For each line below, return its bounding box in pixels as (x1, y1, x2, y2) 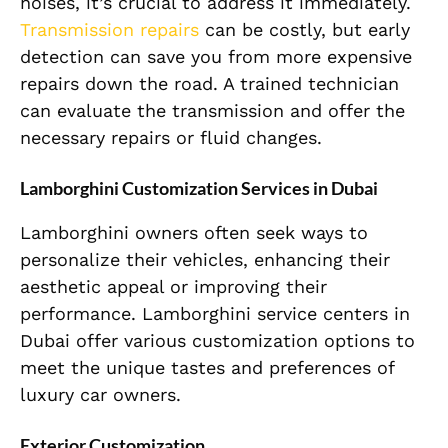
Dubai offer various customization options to (20, 330, 415, 352)
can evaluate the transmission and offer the (20, 100, 405, 122)
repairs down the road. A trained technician (20, 73, 399, 95)
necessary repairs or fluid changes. (20, 127, 322, 149)
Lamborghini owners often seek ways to (20, 222, 368, 244)
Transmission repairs (20, 19, 199, 41)
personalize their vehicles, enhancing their (20, 249, 390, 271)
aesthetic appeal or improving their (20, 276, 327, 298)
